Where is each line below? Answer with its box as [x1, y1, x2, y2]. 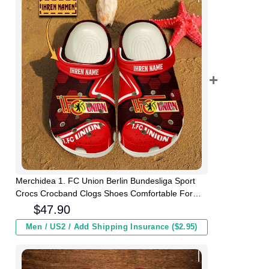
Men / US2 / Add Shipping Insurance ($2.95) [26, 223, 198, 232]
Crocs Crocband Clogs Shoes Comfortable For [16, 189, 193, 199]
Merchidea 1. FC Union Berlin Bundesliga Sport [16, 176, 195, 186]
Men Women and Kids [16, 201, 100, 211]
